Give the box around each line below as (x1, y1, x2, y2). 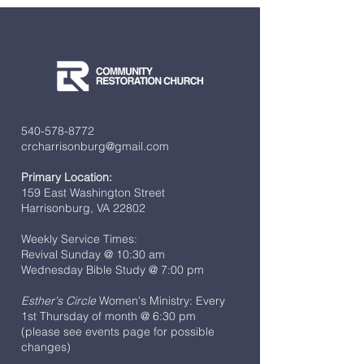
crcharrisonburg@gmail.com (21, 138, 169, 154)
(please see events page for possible (21, 323, 214, 339)
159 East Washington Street (21, 184, 165, 200)
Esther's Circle (21, 292, 96, 308)
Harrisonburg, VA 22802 (21, 200, 145, 215)
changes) (21, 339, 71, 354)
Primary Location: (21, 169, 112, 184)
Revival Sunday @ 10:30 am (21, 246, 165, 262)
